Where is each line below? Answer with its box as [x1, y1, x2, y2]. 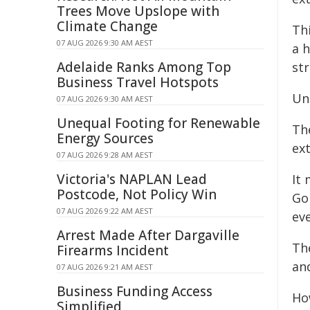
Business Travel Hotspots [57, 73, 219, 91]
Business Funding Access [57, 282, 212, 300]
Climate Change [57, 17, 158, 35]
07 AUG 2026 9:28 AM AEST [57, 149, 153, 160]
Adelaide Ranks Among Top [57, 58, 231, 76]
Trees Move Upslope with [57, 2, 219, 20]
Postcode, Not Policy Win [57, 185, 217, 203]
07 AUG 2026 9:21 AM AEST [57, 262, 153, 272]
